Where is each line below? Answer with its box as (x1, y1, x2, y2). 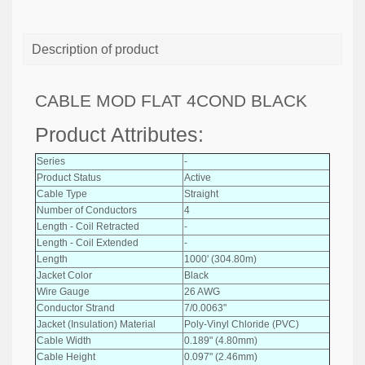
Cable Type (37, 187, 87, 200)
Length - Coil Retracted (37, 220, 139, 232)
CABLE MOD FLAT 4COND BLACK (35, 91, 307, 110)
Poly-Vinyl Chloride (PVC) (184, 318, 299, 330)
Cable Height (37, 350, 95, 363)
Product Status (37, 171, 101, 183)
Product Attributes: (35, 123, 204, 146)
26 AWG (184, 285, 220, 297)
